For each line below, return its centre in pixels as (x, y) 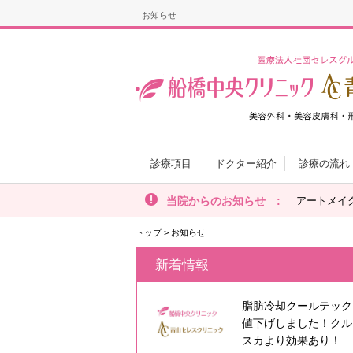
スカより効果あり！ (291, 340)
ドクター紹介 (245, 163)
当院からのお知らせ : (223, 201)
